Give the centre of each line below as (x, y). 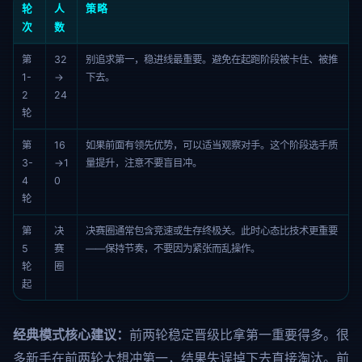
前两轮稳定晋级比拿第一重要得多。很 (239, 335)
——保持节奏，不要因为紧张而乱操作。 (173, 248)
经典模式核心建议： (71, 335)
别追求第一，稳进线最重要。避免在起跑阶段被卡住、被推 (212, 59)
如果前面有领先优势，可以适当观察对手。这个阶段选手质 (212, 145)
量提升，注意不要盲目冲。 (144, 163)
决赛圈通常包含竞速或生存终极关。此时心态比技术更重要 (212, 231)
